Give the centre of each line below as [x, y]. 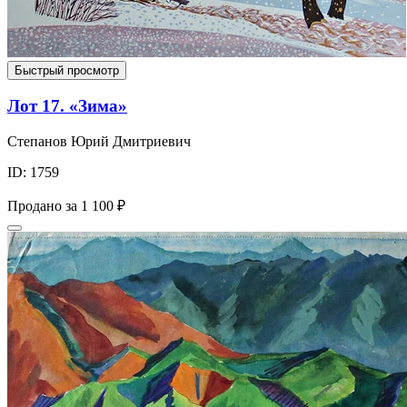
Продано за [42, 206]
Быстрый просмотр [67, 70]
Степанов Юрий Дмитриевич [99, 141]
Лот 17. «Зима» [67, 106]
